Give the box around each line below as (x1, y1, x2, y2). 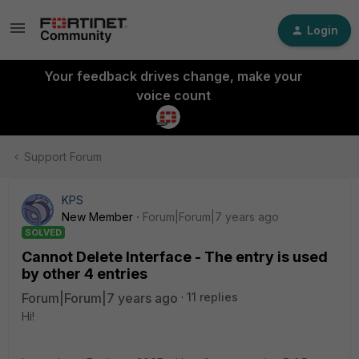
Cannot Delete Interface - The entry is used (22, 248, 328, 265)
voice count (135, 87, 211, 103)
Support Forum (24, 150, 102, 163)
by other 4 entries (22, 265, 147, 282)
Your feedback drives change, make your (43, 68, 303, 84)
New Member (62, 210, 133, 224)
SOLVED (25, 227, 62, 238)
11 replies (187, 290, 238, 304)
